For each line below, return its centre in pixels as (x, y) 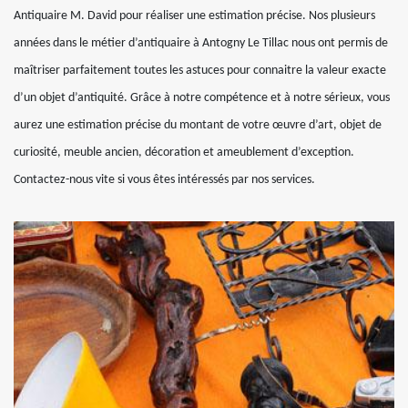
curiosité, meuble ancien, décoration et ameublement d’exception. (184, 153)
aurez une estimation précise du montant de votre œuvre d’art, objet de (198, 125)
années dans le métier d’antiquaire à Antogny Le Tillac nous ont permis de (201, 43)
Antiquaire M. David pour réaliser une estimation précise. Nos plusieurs (194, 16)
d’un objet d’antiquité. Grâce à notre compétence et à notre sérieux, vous (202, 98)
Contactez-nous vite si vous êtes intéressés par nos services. (164, 180)
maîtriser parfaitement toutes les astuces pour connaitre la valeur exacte (200, 71)
